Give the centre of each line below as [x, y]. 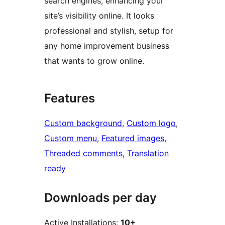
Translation [148, 153]
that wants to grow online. [94, 61]
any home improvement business [107, 46]
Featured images [133, 138]
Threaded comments [83, 153]
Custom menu [71, 138]
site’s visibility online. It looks [99, 16]
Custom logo [151, 123]
